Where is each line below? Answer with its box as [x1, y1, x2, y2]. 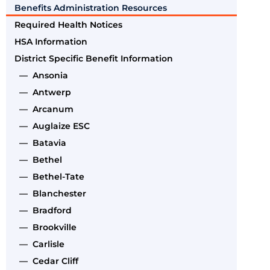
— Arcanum [14, 103, 74, 115]
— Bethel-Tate [14, 171, 84, 182]
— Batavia [14, 137, 66, 148]
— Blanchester [14, 187, 86, 199]
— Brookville [14, 221, 77, 233]
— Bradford [14, 204, 72, 216]
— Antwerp [14, 86, 71, 98]
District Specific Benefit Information [14, 52, 173, 64]
